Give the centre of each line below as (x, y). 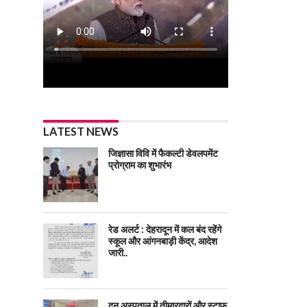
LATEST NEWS (81, 131)
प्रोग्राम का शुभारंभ (140, 164)
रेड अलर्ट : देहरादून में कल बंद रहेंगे (165, 229)
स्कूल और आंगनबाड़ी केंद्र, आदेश (163, 241)
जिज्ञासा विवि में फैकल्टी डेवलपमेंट (163, 153)
